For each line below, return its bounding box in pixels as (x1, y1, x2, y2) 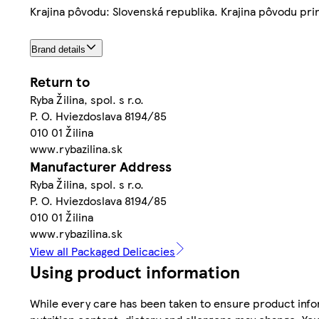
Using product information (30, 258, 240, 283)
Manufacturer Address (30, 156, 172, 176)
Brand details (31, 43, 85, 55)
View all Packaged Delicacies (30, 242, 175, 259)
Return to (30, 71, 90, 91)
